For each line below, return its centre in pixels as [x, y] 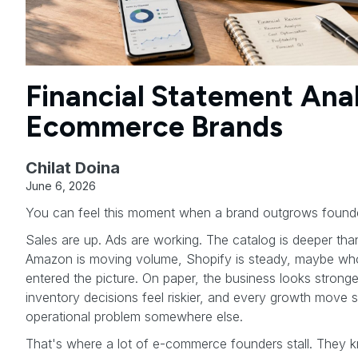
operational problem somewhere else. [134, 316]
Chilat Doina [73, 167]
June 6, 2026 [61, 185]
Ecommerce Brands [155, 126]
